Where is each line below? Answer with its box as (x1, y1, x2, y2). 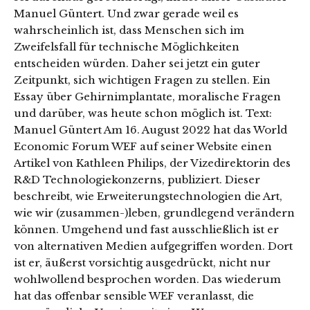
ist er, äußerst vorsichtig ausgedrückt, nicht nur (14, 255, 271, 269)
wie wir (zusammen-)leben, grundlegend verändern (14, 206, 295, 219)
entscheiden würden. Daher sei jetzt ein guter (14, 56, 260, 70)
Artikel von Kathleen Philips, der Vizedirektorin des (14, 156, 291, 170)
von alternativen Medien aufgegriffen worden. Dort (14, 239, 293, 253)
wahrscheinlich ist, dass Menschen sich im (14, 23, 244, 37)
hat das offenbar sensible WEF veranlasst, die (14, 289, 254, 302)
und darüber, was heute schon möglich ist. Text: (14, 106, 272, 120)
